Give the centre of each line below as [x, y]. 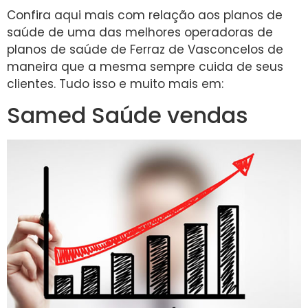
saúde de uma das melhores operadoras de [140, 32]
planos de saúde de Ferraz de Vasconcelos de [145, 49]
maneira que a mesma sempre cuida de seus [145, 66]
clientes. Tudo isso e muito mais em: [115, 84]
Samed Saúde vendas [128, 115]
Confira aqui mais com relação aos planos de [145, 15]
